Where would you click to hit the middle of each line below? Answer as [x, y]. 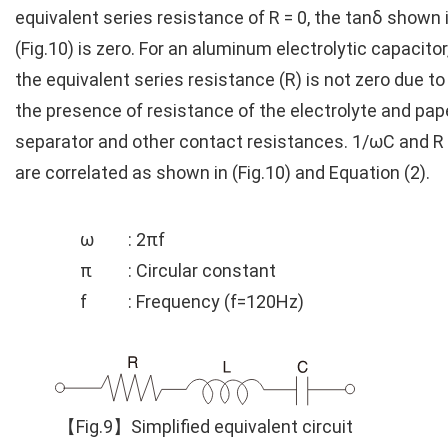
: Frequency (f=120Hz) [216, 301]
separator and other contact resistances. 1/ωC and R [229, 141]
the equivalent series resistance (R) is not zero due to [230, 79]
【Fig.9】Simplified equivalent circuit [205, 427]
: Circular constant [202, 270]
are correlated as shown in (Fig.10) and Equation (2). [222, 172]
